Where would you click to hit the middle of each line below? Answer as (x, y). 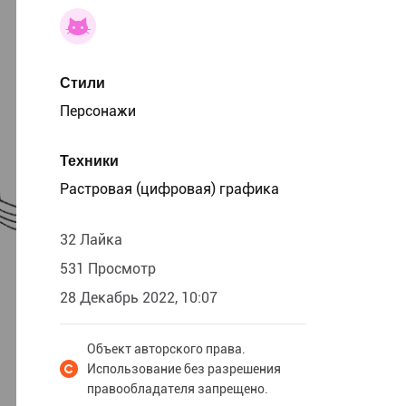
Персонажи (98, 111)
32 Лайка (91, 240)
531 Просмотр (108, 269)
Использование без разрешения (184, 369)
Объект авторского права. (166, 349)
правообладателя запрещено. (178, 389)
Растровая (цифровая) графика (169, 189)
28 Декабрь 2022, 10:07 (139, 298)
